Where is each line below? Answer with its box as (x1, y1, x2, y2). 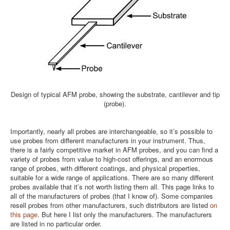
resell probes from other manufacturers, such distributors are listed (10, 200, 210, 210)
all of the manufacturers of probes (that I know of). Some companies (10, 191, 213, 201)
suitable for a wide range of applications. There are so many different (10, 172, 214, 182)
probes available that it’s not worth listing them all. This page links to (10, 182, 214, 191)
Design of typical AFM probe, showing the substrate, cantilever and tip (10, 89, 220, 99)
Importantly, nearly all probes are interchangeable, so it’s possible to (10, 126, 213, 136)
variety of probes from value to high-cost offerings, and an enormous (10, 154, 213, 164)
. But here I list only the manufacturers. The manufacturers (37, 209, 212, 219)
